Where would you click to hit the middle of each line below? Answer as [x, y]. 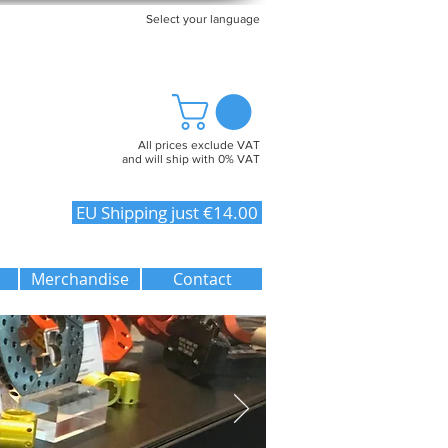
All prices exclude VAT [199, 144]
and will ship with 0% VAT [191, 158]
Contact [202, 279]
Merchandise [80, 279]
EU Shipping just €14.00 [167, 212]
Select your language [203, 19]
